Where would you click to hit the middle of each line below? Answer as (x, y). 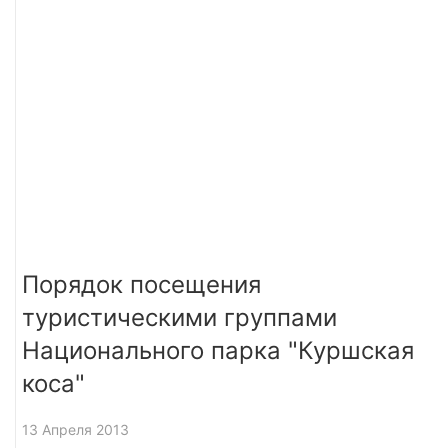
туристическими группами (179, 317)
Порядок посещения (141, 284)
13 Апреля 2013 (75, 429)
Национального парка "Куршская (218, 350)
